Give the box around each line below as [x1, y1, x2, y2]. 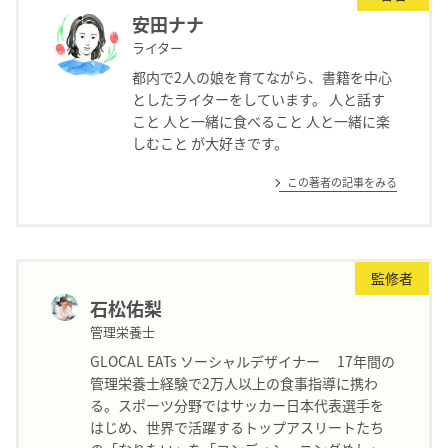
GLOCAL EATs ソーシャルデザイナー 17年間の [90, 350, 396, 371]
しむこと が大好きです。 [131, 132, 288, 153]
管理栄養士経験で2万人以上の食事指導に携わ [90, 372, 379, 393]
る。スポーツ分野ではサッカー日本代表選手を [90, 394, 385, 415]
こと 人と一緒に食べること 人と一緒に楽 [131, 110, 390, 131]
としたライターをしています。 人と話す [131, 88, 385, 109]
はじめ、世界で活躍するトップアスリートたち [90, 416, 385, 437]
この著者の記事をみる [287, 173, 397, 190]
